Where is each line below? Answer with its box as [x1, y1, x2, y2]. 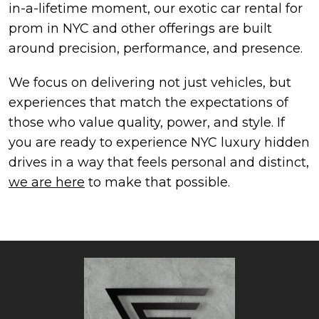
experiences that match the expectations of [9, 94, 288, 110]
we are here [9, 174, 85, 190]
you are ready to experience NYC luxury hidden [9, 134, 310, 150]
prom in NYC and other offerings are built [9, 20, 272, 36]
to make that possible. [85, 174, 230, 190]
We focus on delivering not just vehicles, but [9, 74, 291, 90]
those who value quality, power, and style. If [9, 114, 285, 130]
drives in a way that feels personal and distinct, [9, 154, 309, 170]
